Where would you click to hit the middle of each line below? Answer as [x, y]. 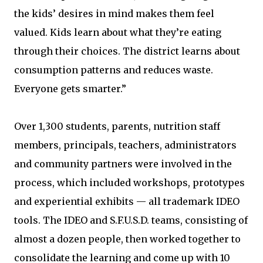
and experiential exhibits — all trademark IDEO [127, 201]
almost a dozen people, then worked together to [127, 239]
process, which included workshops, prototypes [129, 183]
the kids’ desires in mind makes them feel [114, 14]
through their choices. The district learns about [127, 51]
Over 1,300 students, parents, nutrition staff [117, 126]
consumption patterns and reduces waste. [114, 70]
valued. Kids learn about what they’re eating [118, 32]
